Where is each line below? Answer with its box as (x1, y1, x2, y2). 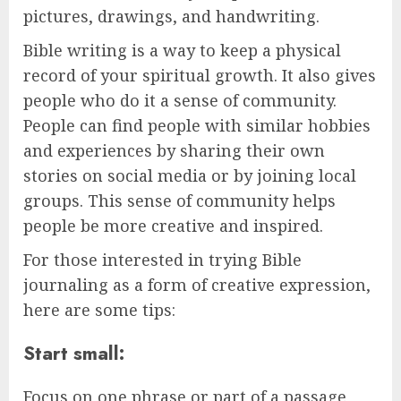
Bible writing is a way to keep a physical (23, 38, 341, 61)
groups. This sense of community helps (23, 189, 336, 211)
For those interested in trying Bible (23, 248, 302, 270)
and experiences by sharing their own (23, 139, 325, 161)
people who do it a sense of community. (23, 89, 337, 111)
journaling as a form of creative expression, (23, 273, 371, 295)
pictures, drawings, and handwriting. (23, 4, 320, 27)
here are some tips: (23, 298, 175, 320)
